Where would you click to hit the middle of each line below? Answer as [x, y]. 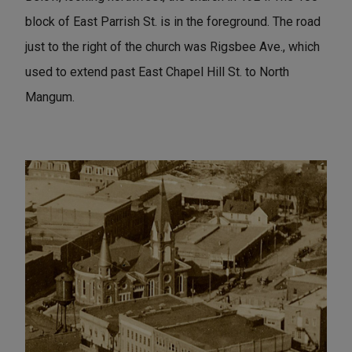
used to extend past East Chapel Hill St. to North [157, 71]
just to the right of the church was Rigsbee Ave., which [172, 46]
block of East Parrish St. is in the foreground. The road [173, 21]
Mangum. [50, 97]
